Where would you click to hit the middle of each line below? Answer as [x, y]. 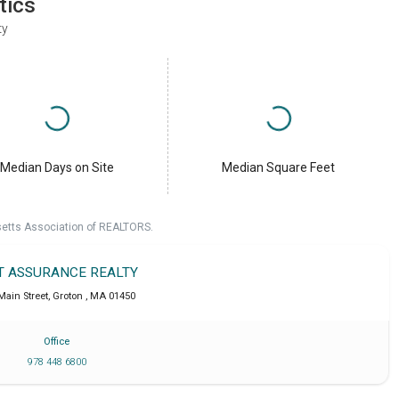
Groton [69, 297]
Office [57, 342]
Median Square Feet [279, 168]
